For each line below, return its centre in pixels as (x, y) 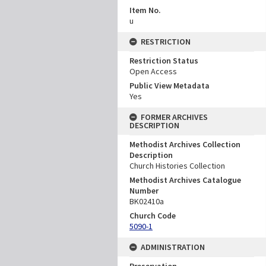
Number (144, 190)
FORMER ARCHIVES (174, 117)
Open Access (153, 71)
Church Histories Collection (177, 165)
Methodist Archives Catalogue (185, 180)
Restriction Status (164, 60)
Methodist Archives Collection (185, 144)
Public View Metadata (170, 85)
